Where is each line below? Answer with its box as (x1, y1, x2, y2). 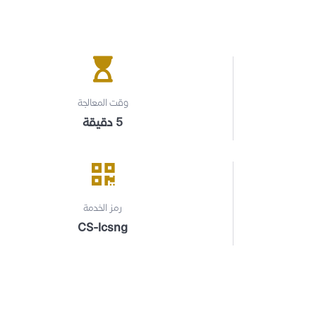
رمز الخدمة (83, 200, 122, 215)
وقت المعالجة (77, 95, 128, 110)
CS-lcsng (78, 218, 128, 237)
